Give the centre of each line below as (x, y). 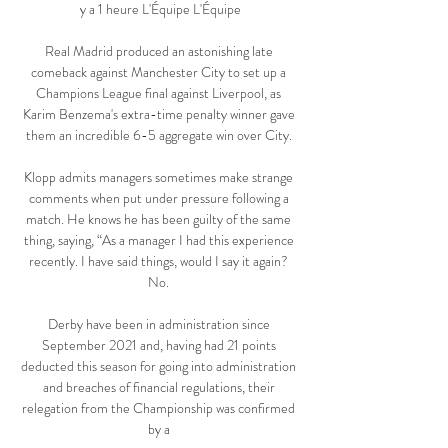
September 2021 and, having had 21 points (158, 345)
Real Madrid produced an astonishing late (158, 51)
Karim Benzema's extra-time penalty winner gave (158, 114)
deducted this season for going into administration (158, 366)
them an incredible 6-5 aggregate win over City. (160, 135)
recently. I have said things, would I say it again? (158, 261)
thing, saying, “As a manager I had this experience (158, 240)
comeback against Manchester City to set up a (158, 72)
